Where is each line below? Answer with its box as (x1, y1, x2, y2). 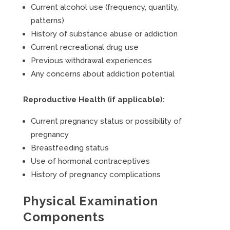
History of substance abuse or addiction (30, 29, 178, 39)
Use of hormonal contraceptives (30, 157, 150, 166)
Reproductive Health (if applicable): (23, 95, 165, 104)
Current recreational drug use (30, 43, 139, 52)
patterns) (30, 16, 64, 25)
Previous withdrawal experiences (30, 56, 152, 65)
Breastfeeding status (30, 143, 109, 152)
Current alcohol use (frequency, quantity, (30, 3, 179, 12)
